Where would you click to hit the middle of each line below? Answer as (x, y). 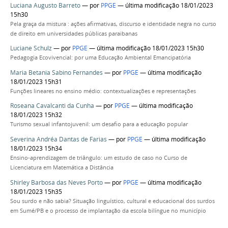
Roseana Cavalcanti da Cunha (52, 106)
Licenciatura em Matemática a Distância (62, 168)
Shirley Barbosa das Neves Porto (56, 182)
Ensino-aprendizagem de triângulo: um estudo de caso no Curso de (99, 158)
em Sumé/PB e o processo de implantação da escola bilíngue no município (108, 210)
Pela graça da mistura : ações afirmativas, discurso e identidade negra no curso (113, 24)
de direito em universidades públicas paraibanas (74, 33)
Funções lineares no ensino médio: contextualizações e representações (103, 91)
